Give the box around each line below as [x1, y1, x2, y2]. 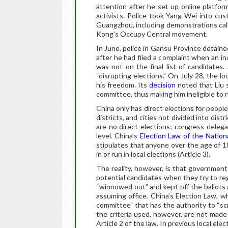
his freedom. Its [96, 80, 149, 89]
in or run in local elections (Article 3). [96, 150, 210, 158]
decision [149, 80, 176, 89]
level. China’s [96, 131, 140, 140]
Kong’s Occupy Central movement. [96, 30, 208, 38]
